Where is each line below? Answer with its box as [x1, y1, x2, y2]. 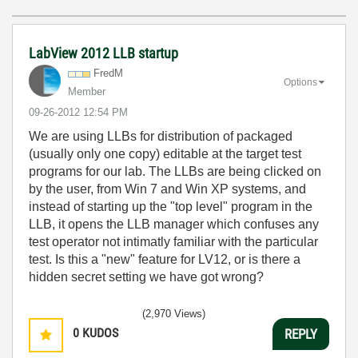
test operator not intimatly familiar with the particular [29, 235, 318, 249]
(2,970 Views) [142, 308, 205, 320]
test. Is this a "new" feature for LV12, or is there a [29, 253, 300, 266]
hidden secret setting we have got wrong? [29, 270, 264, 284]
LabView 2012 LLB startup [29, 45, 178, 62]
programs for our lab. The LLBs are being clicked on [29, 165, 321, 178]
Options [284, 76, 317, 88]
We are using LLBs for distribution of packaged [29, 129, 292, 143]
